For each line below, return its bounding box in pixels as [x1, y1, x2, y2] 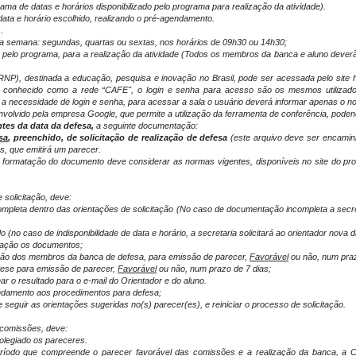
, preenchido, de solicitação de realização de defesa [8, 133, 230, 142]
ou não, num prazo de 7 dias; [157, 264, 271, 273]
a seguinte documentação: [94, 121, 198, 130]
